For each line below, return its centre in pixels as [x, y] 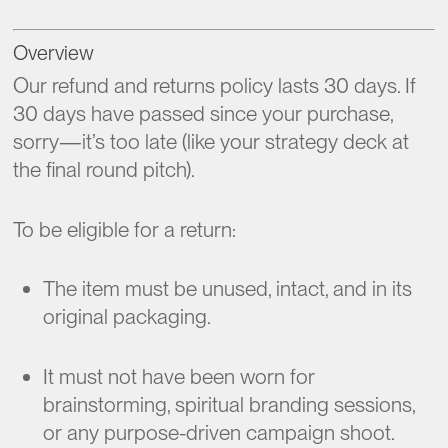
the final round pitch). [104, 169]
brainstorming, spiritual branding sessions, [229, 404]
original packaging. [127, 316]
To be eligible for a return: [125, 229]
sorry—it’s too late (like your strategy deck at [211, 141]
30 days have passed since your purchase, [203, 113]
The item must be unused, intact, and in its [228, 288]
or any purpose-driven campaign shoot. [219, 432]
